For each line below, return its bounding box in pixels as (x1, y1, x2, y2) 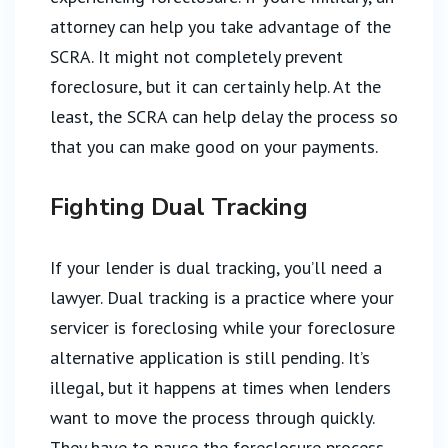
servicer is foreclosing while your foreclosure (50, 316, 395, 339)
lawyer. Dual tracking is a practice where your (50, 286, 394, 309)
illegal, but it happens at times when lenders (50, 376, 391, 399)
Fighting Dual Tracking (50, 191, 308, 223)
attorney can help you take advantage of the (50, 15, 391, 38)
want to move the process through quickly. (50, 406, 374, 429)
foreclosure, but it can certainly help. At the (50, 75, 381, 98)
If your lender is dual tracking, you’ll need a (50, 256, 382, 279)
